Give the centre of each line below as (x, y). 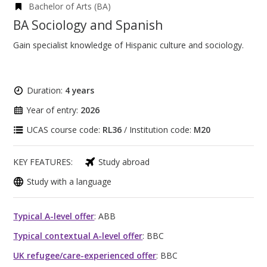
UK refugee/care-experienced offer (85, 255)
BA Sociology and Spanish (88, 25)
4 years (80, 90)
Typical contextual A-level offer (78, 235)
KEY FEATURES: (43, 162)
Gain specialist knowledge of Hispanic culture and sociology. (129, 45)
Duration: (46, 90)
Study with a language (69, 181)
